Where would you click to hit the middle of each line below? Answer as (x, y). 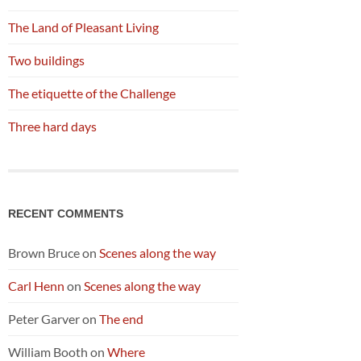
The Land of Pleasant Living (83, 27)
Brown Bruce (44, 252)
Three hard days (52, 126)
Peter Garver (44, 318)
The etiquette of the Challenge (92, 93)
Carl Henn (36, 285)
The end (121, 318)
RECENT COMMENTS (66, 213)
